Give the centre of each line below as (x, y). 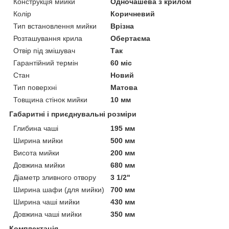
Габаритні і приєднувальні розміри (73, 114)
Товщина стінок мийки (50, 99)
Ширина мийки (38, 140)
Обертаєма (131, 38)
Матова (124, 87)
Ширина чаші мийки (47, 202)
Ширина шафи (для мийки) (59, 189)
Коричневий (133, 14)
